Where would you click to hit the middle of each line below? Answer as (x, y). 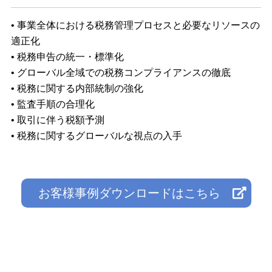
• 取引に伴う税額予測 (57, 120)
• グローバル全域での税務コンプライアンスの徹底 (121, 72)
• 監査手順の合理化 (53, 104)
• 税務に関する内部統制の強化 (77, 88)
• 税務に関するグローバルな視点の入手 (96, 135)
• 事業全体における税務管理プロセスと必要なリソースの (135, 25)
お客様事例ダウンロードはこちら (129, 193)
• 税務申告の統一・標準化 (67, 56)
